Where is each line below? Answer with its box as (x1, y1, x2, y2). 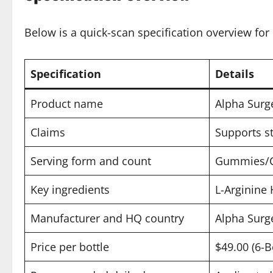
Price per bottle (30, 239, 109, 254)
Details (215, 66, 254, 81)
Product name (30, 96, 103, 111)
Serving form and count (30, 153, 151, 168)
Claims (30, 124, 65, 140)
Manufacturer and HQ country (30, 210, 184, 225)
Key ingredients (30, 182, 110, 197)
